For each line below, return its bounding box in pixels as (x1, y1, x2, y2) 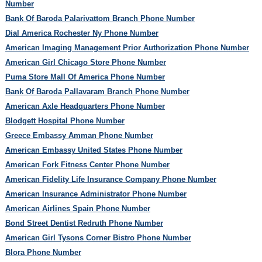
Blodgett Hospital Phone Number (5, 116, 125, 125)
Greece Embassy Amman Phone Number (5, 130, 153, 140)
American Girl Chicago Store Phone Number (5, 57, 166, 67)
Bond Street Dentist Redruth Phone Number (5, 218, 163, 227)
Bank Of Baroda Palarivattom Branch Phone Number (5, 13, 195, 23)
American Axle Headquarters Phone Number (5, 101, 165, 111)
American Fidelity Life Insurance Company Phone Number (5, 174, 216, 184)
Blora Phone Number (5, 247, 81, 257)
